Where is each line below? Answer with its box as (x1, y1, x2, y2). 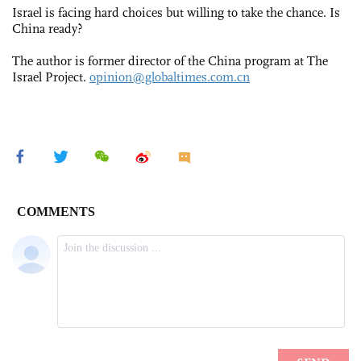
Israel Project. (12, 69, 89, 85)
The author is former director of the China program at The (12, 53, 328, 68)
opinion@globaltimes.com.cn (89, 69, 250, 85)
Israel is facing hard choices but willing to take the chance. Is (12, 5, 340, 20)
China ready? (12, 21, 83, 36)
